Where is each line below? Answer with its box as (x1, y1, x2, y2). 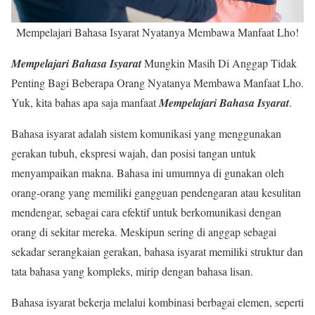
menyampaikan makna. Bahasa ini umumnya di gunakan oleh (11, 165, 284, 180)
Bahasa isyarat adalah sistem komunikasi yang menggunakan (11, 126, 281, 141)
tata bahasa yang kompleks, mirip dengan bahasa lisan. (11, 264, 253, 278)
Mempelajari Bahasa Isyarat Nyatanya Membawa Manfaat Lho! (16, 25, 299, 39)
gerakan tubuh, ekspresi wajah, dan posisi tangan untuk (11, 146, 256, 160)
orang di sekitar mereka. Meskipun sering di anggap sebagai (11, 224, 276, 239)
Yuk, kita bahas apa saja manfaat (11, 95, 159, 110)
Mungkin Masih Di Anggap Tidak (144, 56, 297, 70)
